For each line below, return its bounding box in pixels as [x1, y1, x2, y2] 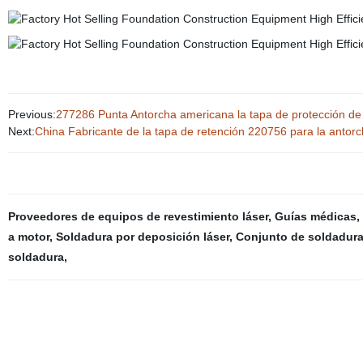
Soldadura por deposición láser [55, 230, 229, 243]
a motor [7, 230, 49, 243]
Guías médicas [274, 210, 357, 223]
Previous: [7, 108, 56, 121]
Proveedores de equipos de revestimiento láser [7, 210, 268, 223]
